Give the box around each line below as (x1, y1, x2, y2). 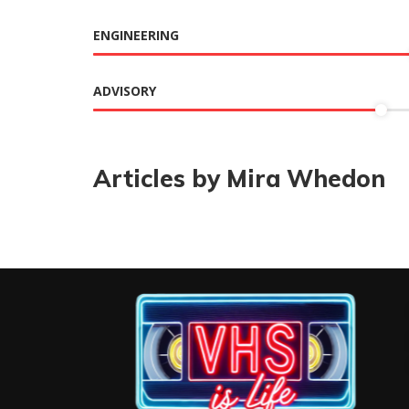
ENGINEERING (93, 26, 179, 44)
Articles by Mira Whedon (93, 163, 385, 194)
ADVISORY (93, 82, 156, 100)
